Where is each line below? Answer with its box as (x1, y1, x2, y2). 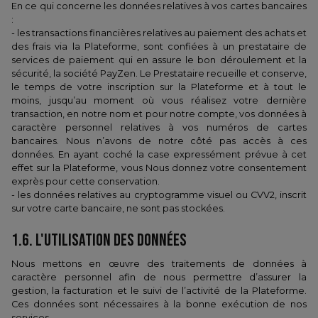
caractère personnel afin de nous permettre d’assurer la (11, 272, 307, 283)
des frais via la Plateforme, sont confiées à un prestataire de (11, 41, 307, 52)
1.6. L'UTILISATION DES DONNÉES (11, 230, 190, 251)
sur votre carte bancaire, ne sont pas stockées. (11, 203, 225, 214)
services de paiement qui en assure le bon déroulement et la (11, 55, 307, 65)
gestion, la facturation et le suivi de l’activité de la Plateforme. (11, 285, 307, 296)
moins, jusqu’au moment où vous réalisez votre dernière (11, 95, 307, 106)
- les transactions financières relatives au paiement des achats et (11, 28, 307, 38)
